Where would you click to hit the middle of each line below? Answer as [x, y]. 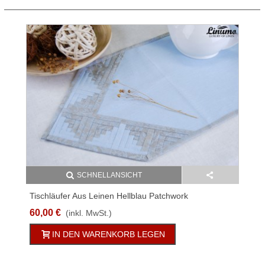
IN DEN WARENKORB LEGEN [109, 235]
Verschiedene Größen [71, 209]
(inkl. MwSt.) [89, 213]
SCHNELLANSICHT [109, 175]
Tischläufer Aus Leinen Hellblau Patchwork [109, 196]
